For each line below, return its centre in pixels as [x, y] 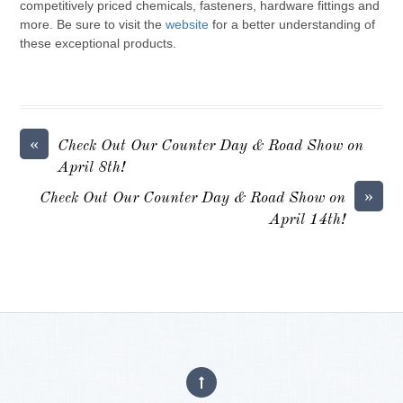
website [188, 25]
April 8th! [92, 167]
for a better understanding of [292, 25]
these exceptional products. [99, 44]
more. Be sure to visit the [93, 25]
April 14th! [307, 219]
